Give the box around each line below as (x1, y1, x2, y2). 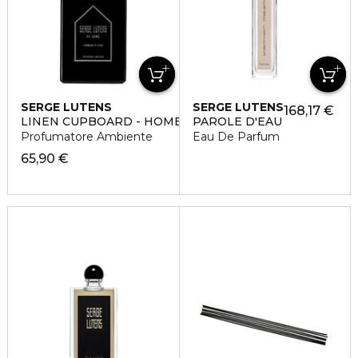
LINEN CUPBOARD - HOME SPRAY (21, 114, 225, 129)
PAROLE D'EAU (192, 114, 282, 129)
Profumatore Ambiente (21, 129, 153, 145)
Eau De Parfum (192, 129, 280, 145)
